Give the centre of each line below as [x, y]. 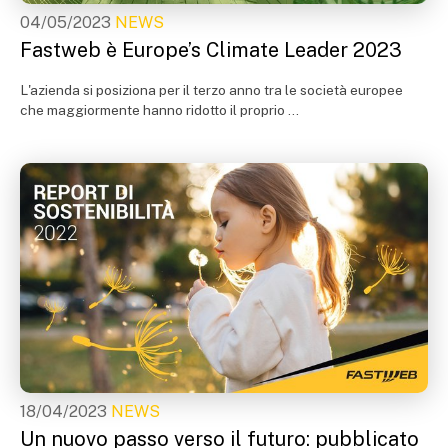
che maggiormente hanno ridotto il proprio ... [159, 110]
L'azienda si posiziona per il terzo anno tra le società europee [211, 90]
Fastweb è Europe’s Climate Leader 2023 [211, 50]
